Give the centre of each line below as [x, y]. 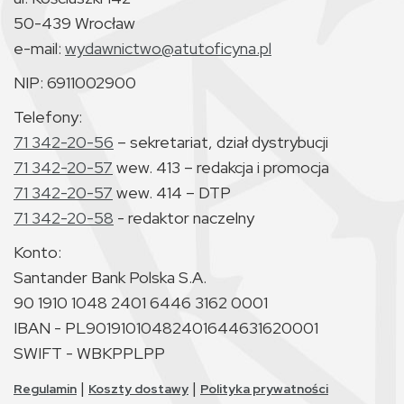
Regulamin [45, 389]
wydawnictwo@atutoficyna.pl [168, 49]
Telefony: [48, 117]
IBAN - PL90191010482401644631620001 [166, 328]
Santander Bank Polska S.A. [110, 278]
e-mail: [39, 49]
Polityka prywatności [264, 389]
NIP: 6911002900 [75, 83]
